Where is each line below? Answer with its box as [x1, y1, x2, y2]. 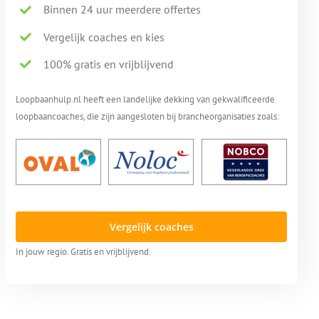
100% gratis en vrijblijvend [43, 56, 174, 71]
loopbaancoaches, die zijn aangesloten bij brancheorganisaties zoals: [16, 110, 280, 123]
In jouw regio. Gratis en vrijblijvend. [16, 245, 152, 258]
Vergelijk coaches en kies [43, 29, 164, 44]
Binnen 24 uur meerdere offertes [43, 2, 201, 17]
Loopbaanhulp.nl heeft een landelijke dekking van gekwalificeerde [16, 93, 276, 106]
